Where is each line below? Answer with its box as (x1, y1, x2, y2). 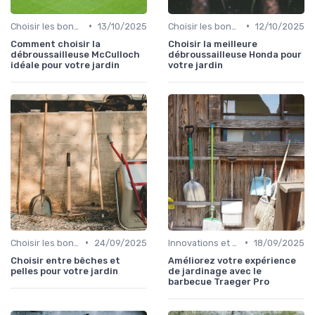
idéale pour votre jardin (11, 59, 120, 70)
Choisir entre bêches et (11, 255, 120, 266)
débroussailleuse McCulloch (11, 49, 140, 60)
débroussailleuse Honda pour (168, 49, 302, 60)
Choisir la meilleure (168, 38, 257, 49)
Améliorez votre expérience (168, 255, 296, 266)
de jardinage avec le (168, 265, 262, 276)
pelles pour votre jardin (11, 265, 118, 276)
